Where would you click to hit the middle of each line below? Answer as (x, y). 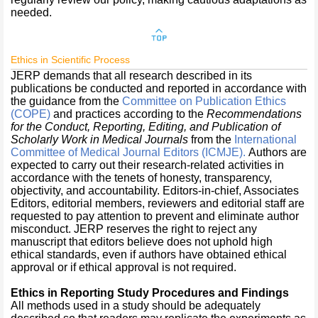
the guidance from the (66, 101)
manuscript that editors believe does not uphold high (142, 242)
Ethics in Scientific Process (70, 60)
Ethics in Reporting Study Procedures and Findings (150, 293)
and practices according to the (128, 114)
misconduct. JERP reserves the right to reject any (134, 229)
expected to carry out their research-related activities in (147, 165)
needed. (31, 12)
